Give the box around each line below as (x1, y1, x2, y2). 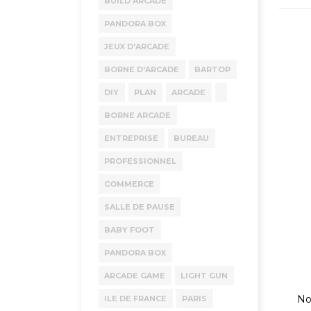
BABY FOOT (104, 225, 155, 235)
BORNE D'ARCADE (104, 65, 179, 74)
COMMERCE (104, 179, 154, 189)
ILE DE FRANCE (104, 294, 167, 303)
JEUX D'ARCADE (104, 42, 169, 51)
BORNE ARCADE (104, 110, 171, 120)
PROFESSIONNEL (104, 156, 176, 166)
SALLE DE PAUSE (104, 202, 175, 212)
